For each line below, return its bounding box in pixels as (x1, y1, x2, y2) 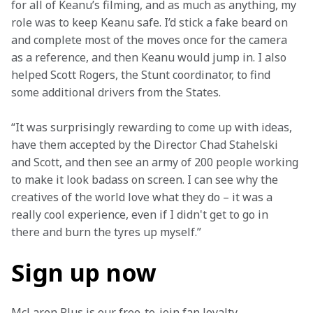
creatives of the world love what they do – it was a (11, 189, 275, 205)
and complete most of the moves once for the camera (11, 32, 290, 48)
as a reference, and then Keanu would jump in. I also (11, 50, 289, 65)
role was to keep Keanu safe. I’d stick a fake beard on (11, 15, 291, 30)
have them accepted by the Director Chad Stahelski (11, 137, 281, 152)
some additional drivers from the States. (11, 85, 224, 100)
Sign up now (11, 256, 156, 289)
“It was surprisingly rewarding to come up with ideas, (11, 119, 295, 135)
